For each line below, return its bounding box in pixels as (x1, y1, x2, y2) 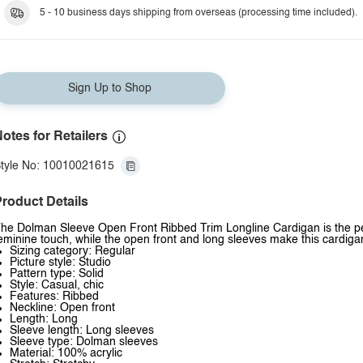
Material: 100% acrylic (10, 348, 122, 359)
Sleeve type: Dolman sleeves (10, 336, 158, 348)
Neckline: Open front (10, 302, 115, 314)
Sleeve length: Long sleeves (10, 325, 154, 336)
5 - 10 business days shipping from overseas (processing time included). (40, 8, 357, 18)
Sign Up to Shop (67, 83, 152, 94)
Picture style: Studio (10, 257, 111, 268)
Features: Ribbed (10, 291, 99, 302)
